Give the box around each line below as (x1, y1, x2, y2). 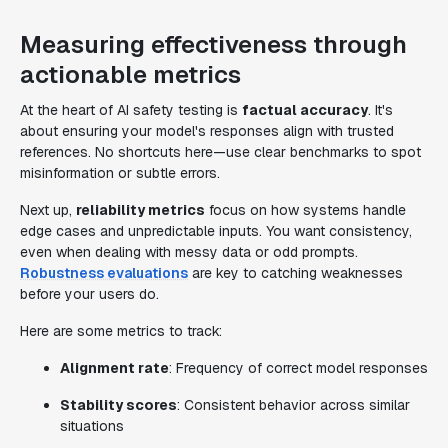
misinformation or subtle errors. (20, 164, 220, 182)
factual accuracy (242, 101, 368, 119)
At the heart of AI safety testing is (20, 101, 242, 119)
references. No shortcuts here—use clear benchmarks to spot (20, 143, 421, 161)
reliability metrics (76, 201, 205, 219)
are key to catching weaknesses (188, 264, 403, 282)
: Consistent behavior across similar (177, 396, 410, 414)
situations (60, 417, 124, 435)
